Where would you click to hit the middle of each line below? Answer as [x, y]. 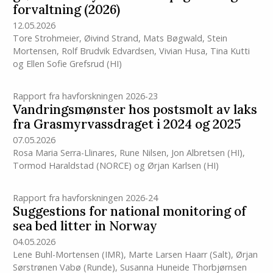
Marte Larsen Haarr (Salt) [179, 255]
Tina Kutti [230, 51]
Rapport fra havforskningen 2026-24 [85, 198]
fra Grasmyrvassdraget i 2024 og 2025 [126, 124]
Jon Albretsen [198, 153]
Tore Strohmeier [46, 38]
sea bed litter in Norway [85, 226]
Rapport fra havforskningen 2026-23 [85, 96]
